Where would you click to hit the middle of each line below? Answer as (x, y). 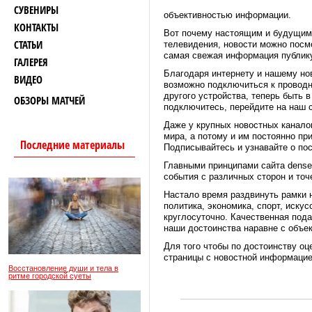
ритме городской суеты (50, 276)
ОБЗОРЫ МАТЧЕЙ (49, 100)
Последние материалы (72, 145)
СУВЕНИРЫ (36, 10)
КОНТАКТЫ (36, 27)
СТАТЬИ (28, 45)
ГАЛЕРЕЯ (31, 62)
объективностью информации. (227, 15)
